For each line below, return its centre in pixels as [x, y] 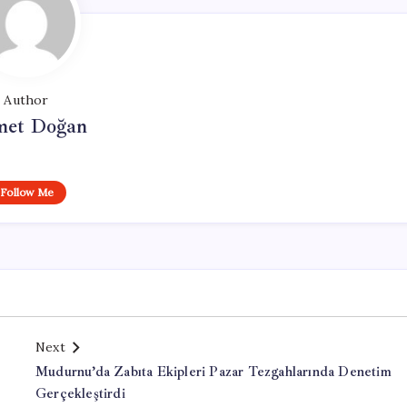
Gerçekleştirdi [80, 394]
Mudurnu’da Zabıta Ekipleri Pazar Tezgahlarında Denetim [213, 372]
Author [26, 100]
